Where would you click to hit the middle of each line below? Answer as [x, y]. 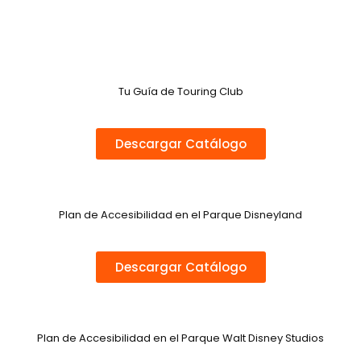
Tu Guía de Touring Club [180, 92]
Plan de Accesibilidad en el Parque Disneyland [180, 215]
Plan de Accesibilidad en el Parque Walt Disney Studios [180, 338]
